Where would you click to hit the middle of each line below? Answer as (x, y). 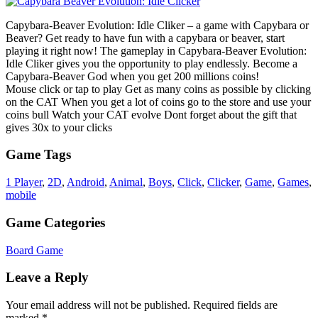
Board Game (34, 250)
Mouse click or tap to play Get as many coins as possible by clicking (158, 89)
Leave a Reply (47, 278)
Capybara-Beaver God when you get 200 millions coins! (132, 76)
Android (86, 182)
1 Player (24, 182)
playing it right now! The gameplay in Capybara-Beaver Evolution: (156, 50)
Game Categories (55, 222)
